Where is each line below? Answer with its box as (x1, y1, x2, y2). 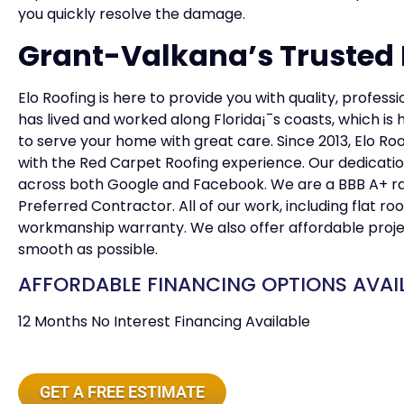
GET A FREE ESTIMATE (40, 382, 205, 402)
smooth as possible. (18, 238, 158, 260)
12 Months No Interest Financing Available (18, 311, 310, 333)
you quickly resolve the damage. (18, 4, 245, 25)
